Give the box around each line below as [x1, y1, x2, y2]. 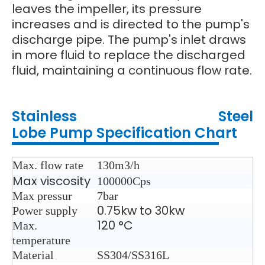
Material [12, 248, 54, 262]
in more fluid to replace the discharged [12, 47, 245, 64]
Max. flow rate [12, 159, 83, 172]
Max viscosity [12, 173, 91, 190]
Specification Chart [96, 123, 237, 143]
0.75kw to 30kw [97, 202, 185, 219]
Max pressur [12, 189, 72, 203]
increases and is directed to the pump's [12, 16, 250, 33]
